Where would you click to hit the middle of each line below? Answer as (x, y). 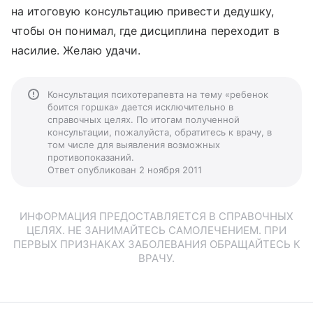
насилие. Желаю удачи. (76, 50)
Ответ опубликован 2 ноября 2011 (125, 170)
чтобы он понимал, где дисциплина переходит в (146, 31)
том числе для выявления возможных (134, 145)
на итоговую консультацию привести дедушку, (143, 11)
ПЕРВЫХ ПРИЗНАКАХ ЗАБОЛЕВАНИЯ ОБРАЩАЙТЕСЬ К (156, 244)
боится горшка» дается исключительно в (140, 107)
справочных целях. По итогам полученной (144, 119)
